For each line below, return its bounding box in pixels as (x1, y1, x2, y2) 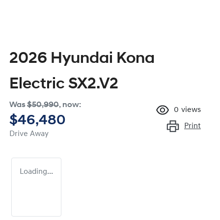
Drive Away (9, 130, 49, 138)
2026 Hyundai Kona (9, 51, 155, 67)
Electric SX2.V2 (9, 77, 118, 93)
